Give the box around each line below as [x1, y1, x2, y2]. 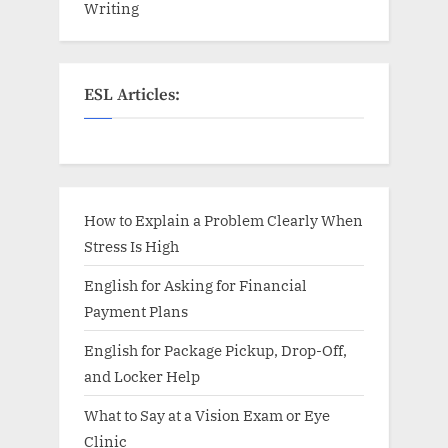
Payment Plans [84, 300, 188, 321]
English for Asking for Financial [84, 274, 307, 295]
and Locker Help [84, 365, 200, 386]
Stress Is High [84, 235, 179, 256]
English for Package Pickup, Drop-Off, [84, 339, 347, 360]
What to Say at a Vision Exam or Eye [84, 405, 330, 425]
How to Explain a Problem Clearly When [84, 209, 363, 230]
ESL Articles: [84, 85, 180, 107]
